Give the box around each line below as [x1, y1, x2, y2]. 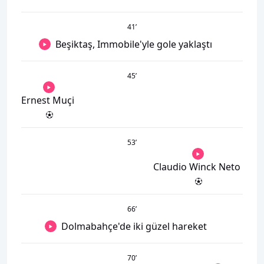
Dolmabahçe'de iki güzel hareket [61, 220, 207, 233]
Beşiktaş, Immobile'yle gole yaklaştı [55, 38, 212, 51]
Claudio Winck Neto [153, 160, 240, 173]
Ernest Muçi [21, 94, 74, 107]
